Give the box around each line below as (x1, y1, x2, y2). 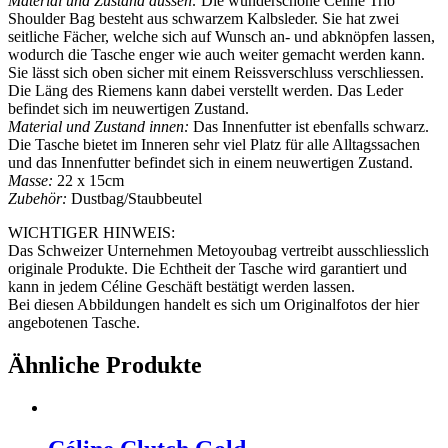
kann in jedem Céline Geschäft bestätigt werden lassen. (8, 277, 355, 295)
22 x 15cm (53, 171, 124, 189)
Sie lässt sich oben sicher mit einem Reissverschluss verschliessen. (8, 63, 424, 81)
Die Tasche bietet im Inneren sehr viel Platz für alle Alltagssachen (8, 135, 420, 153)
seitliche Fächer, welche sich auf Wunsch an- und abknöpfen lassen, (8, 27, 435, 45)
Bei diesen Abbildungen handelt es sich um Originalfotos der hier (8, 295, 419, 313)
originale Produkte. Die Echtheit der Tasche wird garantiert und (8, 259, 407, 277)
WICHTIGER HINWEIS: (8, 223, 175, 241)
